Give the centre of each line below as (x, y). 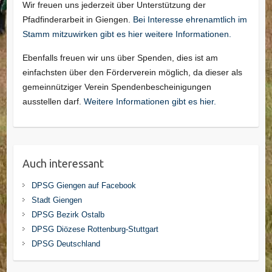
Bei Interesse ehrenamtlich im (190, 19)
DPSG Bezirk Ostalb (68, 214)
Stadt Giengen (56, 200)
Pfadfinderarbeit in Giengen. (77, 19)
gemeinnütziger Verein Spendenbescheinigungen (117, 87)
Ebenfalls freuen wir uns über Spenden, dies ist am (120, 57)
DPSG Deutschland (66, 243)
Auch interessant (63, 163)
